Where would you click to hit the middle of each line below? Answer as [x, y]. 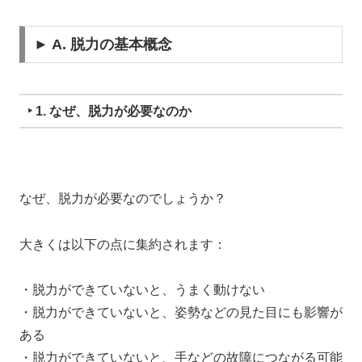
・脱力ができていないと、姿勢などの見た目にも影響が [181, 313]
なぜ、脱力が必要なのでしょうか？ [123, 198]
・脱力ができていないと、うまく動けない [142, 290]
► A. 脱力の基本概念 [103, 44]
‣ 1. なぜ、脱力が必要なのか [109, 111]
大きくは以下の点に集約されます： [123, 244]
